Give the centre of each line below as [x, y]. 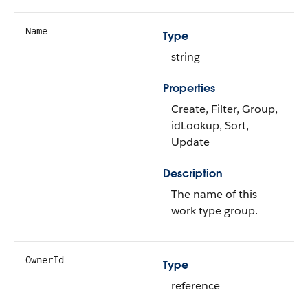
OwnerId [45, 260]
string [186, 57]
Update [190, 142]
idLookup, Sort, [210, 125]
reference [196, 286]
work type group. [214, 211]
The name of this [214, 194]
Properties [189, 88]
